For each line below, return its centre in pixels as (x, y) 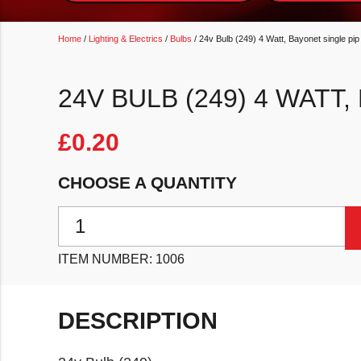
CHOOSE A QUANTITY (147, 182)
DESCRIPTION (138, 320)
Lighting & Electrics (126, 39)
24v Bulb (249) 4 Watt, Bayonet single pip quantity (199, 215)
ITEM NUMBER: (107, 259)
